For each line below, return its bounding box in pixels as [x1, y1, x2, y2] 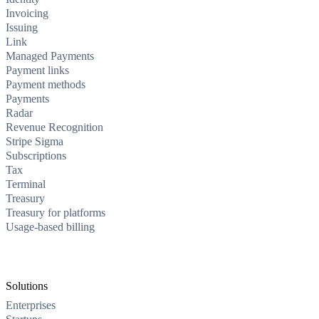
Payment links [6, 63, 69, 76]
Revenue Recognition [6, 120, 103, 133]
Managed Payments [6, 49, 94, 62]
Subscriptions [6, 149, 66, 162]
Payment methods [6, 78, 85, 90]
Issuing [6, 21, 38, 33]
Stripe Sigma [6, 135, 63, 147]
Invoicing [6, 6, 48, 19]
